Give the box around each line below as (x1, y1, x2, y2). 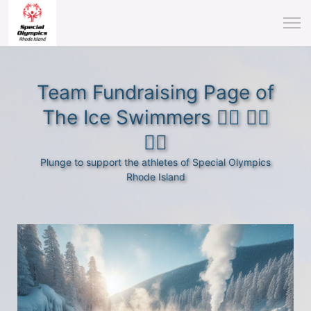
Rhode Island (126, 171, 185, 183)
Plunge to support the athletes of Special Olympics (40, 156, 271, 168)
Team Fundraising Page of (37, 81, 274, 104)
